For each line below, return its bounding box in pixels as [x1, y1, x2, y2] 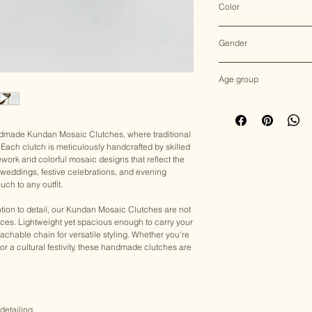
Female [219, 62, 249, 73]
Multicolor [219, 26, 256, 37]
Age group [219, 73, 258, 84]
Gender [219, 37, 247, 48]
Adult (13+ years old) [219, 98, 300, 109]
